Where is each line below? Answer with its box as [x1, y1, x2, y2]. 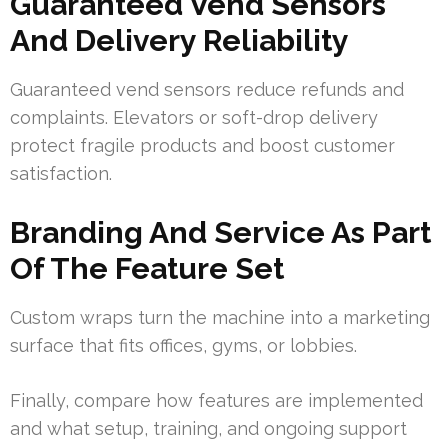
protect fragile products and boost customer [10, 135, 395, 157]
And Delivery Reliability [10, 23, 349, 59]
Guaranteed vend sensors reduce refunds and [10, 79, 404, 101]
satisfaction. [10, 163, 112, 185]
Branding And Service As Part [10, 215, 431, 251]
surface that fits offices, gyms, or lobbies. [10, 335, 357, 357]
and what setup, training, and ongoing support [10, 418, 407, 440]
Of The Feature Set [10, 251, 284, 287]
